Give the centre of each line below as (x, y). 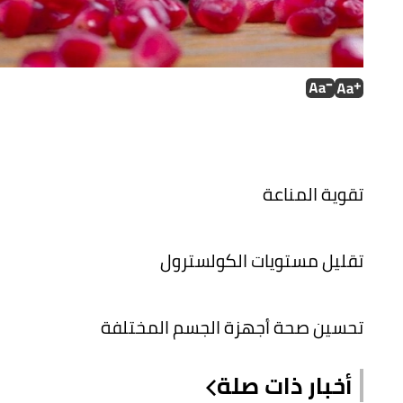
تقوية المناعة (313, 193)
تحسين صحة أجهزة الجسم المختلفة (232, 327)
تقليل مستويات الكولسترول (262, 260)
